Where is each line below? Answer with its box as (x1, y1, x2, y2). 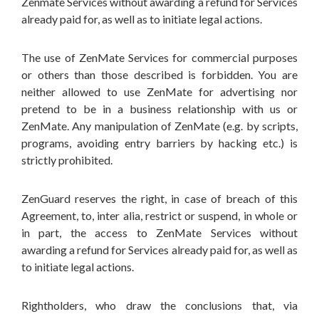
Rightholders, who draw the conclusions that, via (21, 298, 298, 312)
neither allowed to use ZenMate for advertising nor (21, 85, 298, 98)
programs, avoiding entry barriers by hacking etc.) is (21, 136, 298, 150)
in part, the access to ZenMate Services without (21, 226, 298, 239)
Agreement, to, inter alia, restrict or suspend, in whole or (21, 209, 298, 222)
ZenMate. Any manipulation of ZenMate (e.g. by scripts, (21, 119, 298, 132)
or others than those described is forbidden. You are (21, 68, 298, 81)
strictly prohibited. (21, 153, 113, 167)
